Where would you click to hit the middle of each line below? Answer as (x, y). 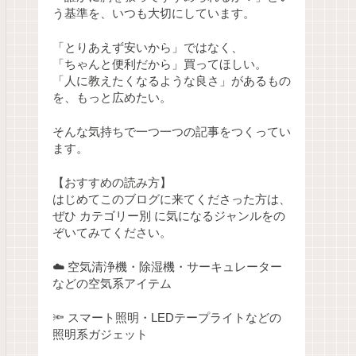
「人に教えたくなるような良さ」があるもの (172, 81)
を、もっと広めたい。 (112, 98)
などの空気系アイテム (112, 283)
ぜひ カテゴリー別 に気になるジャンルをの (169, 216)
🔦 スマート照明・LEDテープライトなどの (167, 317)
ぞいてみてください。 (112, 232)
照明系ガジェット (100, 334)
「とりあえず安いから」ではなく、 (148, 48)
